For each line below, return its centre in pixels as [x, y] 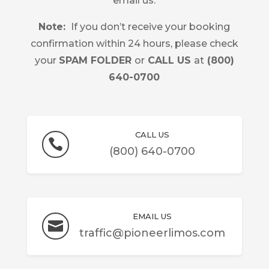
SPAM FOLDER [96, 60]
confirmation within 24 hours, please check [134, 44]
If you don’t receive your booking [150, 27]
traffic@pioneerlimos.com [153, 233]
